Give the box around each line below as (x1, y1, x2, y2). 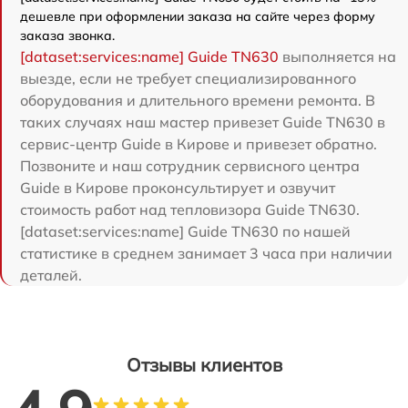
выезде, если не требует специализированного (20, 68, 356, 87)
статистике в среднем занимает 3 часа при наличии (20, 243, 393, 262)
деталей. (20, 265, 82, 284)
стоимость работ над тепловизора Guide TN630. (20, 199, 360, 219)
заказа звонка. (20, 26, 115, 44)
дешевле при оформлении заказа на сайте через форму (20, 7, 375, 25)
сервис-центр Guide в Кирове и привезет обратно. (20, 134, 377, 153)
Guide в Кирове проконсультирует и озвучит (20, 178, 335, 197)
